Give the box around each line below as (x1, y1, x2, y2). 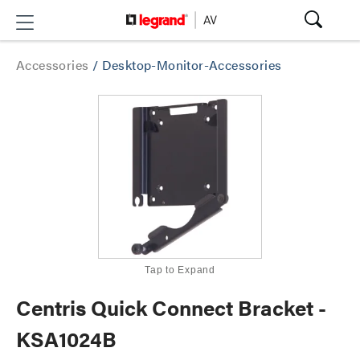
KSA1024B (16, 324, 117, 354)
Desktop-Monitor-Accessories (101, 55, 282, 74)
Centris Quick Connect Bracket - (16, 292, 326, 322)
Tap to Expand (145, 264, 215, 276)
